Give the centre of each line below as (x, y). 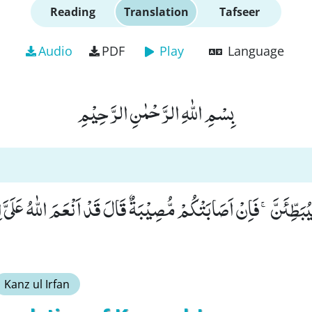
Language (256, 51)
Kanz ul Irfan (37, 284)
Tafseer (240, 12)
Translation (156, 12)
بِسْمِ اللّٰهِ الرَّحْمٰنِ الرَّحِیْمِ (156, 112)
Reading (72, 12)
